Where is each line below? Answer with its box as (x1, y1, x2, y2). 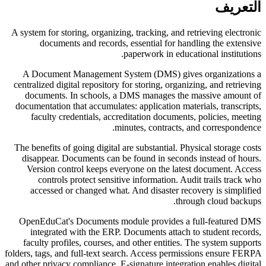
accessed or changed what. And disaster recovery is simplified (30, 185, 261, 195)
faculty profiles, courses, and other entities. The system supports (23, 237, 261, 248)
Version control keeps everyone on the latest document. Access (27, 163, 261, 174)
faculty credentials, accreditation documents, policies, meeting (31, 111, 261, 122)
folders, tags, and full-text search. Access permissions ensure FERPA (5, 248, 261, 258)
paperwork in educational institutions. (123, 48, 261, 59)
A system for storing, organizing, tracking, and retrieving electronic (11, 27, 261, 37)
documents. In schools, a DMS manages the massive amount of (25, 90, 261, 100)
